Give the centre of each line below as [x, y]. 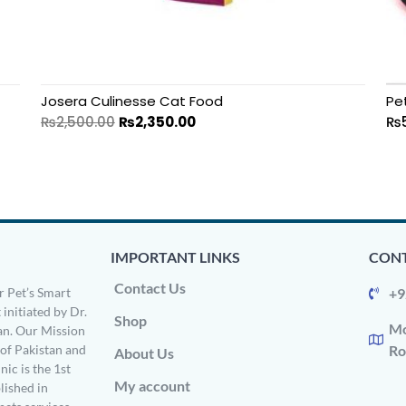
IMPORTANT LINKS [175, 256]
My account [152, 385]
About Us [144, 353]
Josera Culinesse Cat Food [131, 101]
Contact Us [150, 287]
